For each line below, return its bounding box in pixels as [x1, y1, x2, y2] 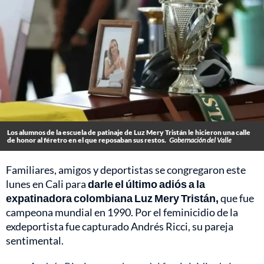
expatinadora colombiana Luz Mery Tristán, [6, 192, 219, 205]
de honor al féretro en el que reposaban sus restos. [7, 136, 166, 145]
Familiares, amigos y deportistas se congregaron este [6, 163, 246, 177]
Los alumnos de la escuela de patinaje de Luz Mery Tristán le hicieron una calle [7, 128, 250, 137]
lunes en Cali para [6, 177, 86, 191]
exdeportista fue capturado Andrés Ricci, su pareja [6, 220, 233, 233]
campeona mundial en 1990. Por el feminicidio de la [6, 206, 238, 219]
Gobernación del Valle [169, 136, 232, 145]
